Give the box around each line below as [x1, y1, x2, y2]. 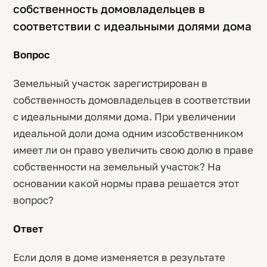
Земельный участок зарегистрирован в [13, 77, 207, 89]
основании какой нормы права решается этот [13, 177, 239, 190]
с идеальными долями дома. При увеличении [13, 110, 235, 123]
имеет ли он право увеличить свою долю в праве [13, 144, 253, 156]
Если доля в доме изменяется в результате [13, 251, 225, 263]
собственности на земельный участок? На [13, 160, 221, 173]
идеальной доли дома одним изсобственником [13, 127, 243, 139]
